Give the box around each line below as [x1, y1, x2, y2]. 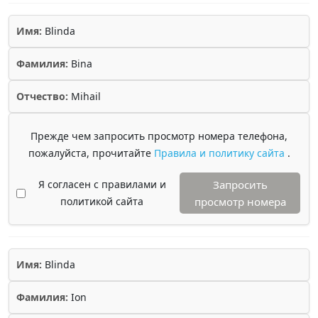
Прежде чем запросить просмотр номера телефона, [31, 129, 287, 143]
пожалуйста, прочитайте [28, 146, 154, 160]
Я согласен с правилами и [38, 177, 166, 191]
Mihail [68, 89, 101, 103]
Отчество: [16, 89, 68, 103]
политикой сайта [60, 194, 143, 208]
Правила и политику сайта [153, 146, 287, 160]
